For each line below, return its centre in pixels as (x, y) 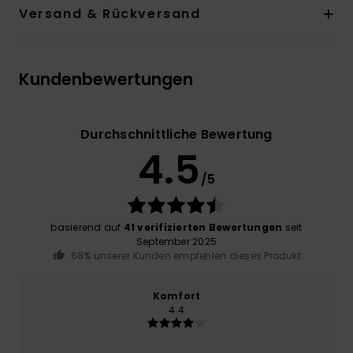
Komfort (176, 296)
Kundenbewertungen (106, 79)
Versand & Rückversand (110, 13)
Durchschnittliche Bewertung (176, 134)
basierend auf (87, 227)
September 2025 (176, 241)
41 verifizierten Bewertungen (203, 227)
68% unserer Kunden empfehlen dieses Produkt (186, 255)
